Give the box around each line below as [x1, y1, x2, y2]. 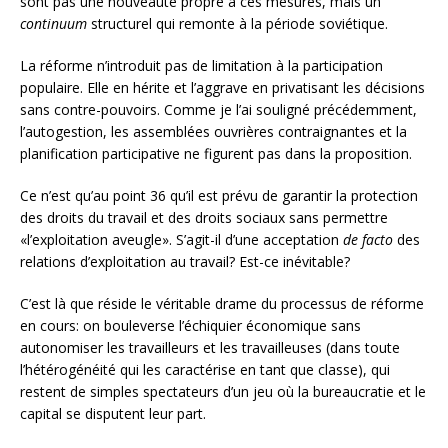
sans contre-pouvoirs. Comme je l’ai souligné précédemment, [20, 99, 417, 119]
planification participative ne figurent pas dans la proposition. [20, 143, 412, 163]
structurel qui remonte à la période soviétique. [87, 13, 388, 33]
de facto [343, 229, 393, 249]
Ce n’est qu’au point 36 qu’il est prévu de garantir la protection [20, 185, 418, 205]
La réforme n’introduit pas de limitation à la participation [20, 55, 383, 75]
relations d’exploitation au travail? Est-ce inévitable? [20, 251, 350, 271]
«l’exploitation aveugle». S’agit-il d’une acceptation [20, 229, 343, 249]
